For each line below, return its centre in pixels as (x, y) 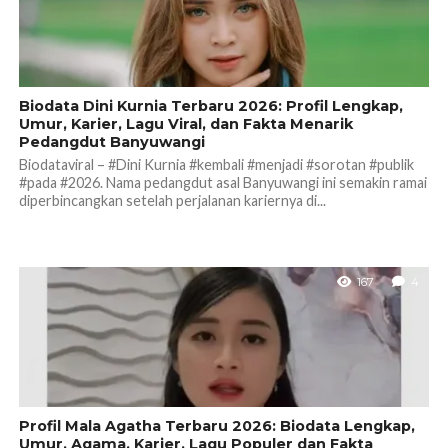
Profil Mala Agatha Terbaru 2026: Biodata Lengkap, (216, 425)
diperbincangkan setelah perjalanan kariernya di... (172, 200)
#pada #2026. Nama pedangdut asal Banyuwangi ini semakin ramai (222, 182)
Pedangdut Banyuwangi (111, 141)
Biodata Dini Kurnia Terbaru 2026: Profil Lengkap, (210, 105)
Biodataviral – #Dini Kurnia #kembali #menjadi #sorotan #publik (216, 164)
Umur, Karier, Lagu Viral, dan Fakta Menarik (185, 123)
